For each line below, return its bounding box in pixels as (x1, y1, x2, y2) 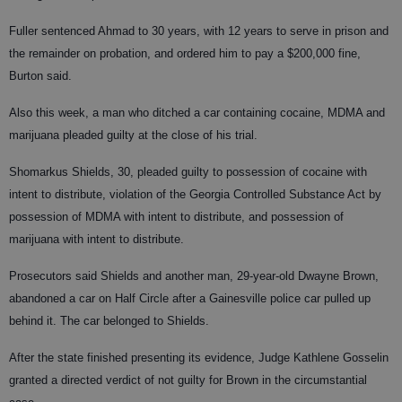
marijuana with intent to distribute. (9, 232, 184, 246)
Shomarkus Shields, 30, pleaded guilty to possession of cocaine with (9, 164, 367, 179)
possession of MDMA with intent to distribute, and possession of (9, 209, 344, 223)
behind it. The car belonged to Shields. (9, 313, 209, 328)
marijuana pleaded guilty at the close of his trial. (9, 127, 258, 142)
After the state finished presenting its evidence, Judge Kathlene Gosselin (9, 350, 389, 364)
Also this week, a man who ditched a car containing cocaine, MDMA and (9, 105, 385, 119)
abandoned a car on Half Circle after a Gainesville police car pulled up (9, 291, 371, 305)
